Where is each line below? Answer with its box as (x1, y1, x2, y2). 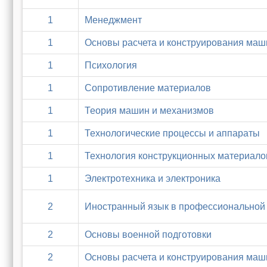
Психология (85, 60, 137, 70)
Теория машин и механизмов (85, 105, 214, 116)
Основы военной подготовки (85, 229, 212, 240)
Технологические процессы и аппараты (85, 128, 260, 138)
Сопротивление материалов (85, 83, 211, 93)
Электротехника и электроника (85, 173, 221, 184)
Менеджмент (85, 15, 142, 25)
